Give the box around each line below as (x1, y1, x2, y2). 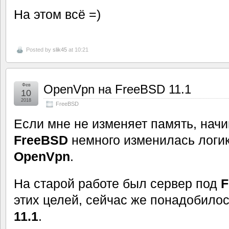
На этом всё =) (14, 7, 101, 21)
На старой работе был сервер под (14, 176, 221, 191)
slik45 (53, 46, 67, 53)
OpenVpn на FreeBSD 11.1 (43, 82, 191, 96)
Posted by (26, 46, 53, 53)
